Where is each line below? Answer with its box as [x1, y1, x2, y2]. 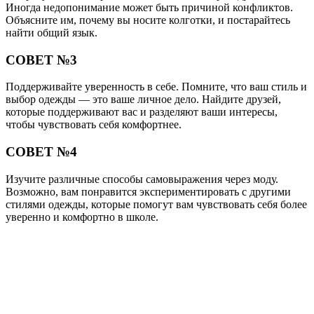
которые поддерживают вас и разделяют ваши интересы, [6, 106, 278, 118]
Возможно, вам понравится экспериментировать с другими [6, 185, 291, 198]
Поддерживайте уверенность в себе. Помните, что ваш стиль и [6, 81, 307, 93]
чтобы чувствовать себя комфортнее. [6, 118, 182, 131]
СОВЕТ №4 [6, 144, 77, 160]
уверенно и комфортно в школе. [6, 210, 158, 223]
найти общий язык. [6, 26, 97, 39]
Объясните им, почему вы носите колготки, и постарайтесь [6, 13, 290, 26]
